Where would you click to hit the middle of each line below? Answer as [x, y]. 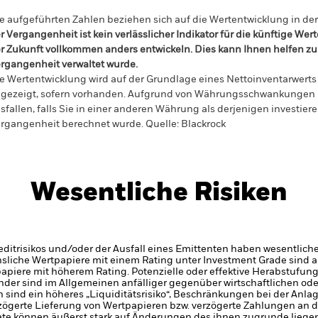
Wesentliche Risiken [159, 193]
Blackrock [202, 124]
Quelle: [162, 124]
